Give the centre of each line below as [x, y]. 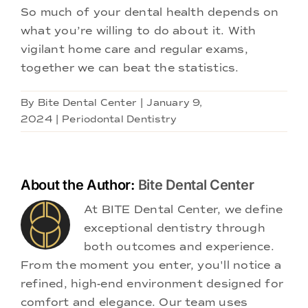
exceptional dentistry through [175, 228]
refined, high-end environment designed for [152, 284]
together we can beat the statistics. [130, 68]
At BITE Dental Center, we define [184, 210]
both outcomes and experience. [179, 247]
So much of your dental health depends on [150, 12]
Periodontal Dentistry [120, 120]
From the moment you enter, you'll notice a [151, 265]
